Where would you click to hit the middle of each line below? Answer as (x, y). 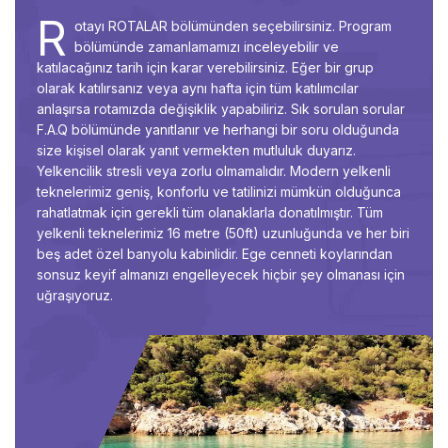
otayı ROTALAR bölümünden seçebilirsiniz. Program (233, 18)
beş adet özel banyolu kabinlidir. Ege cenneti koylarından (214, 260)
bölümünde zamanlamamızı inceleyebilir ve (205, 40)
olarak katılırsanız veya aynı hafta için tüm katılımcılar (196, 84)
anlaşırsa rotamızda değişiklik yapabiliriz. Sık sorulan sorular (220, 106)
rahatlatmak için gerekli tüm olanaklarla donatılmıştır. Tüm (209, 216)
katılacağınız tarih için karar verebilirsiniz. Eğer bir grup (204, 62)
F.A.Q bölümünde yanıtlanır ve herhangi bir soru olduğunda (217, 128)
